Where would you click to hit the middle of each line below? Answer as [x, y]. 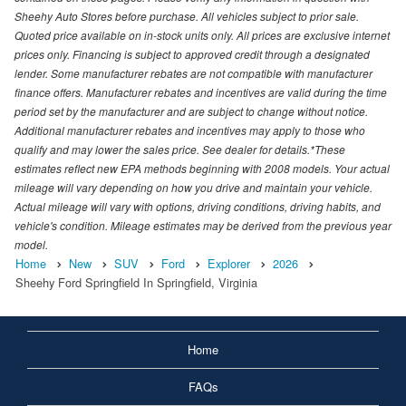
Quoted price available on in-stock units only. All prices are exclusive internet [202, 35]
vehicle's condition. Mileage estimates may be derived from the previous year [203, 226]
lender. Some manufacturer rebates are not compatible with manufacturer [193, 73]
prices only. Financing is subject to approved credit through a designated [192, 54]
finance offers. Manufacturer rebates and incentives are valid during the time [201, 92]
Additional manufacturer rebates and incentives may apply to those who [190, 130]
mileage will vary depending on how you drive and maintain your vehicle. [193, 188]
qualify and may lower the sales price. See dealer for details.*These [180, 150]
